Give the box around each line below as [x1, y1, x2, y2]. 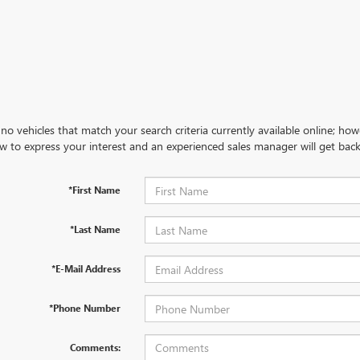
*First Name [67, 183, 121, 196]
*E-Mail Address [51, 262, 121, 275]
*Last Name [69, 223, 121, 235]
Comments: [69, 341, 121, 354]
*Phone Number [48, 301, 121, 314]
